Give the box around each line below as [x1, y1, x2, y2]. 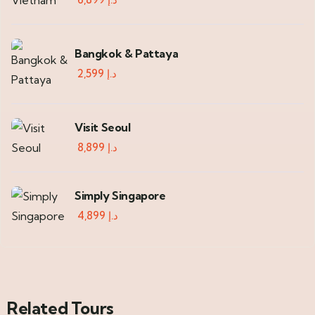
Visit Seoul [75, 120, 131, 134]
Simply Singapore [75, 188, 166, 202]
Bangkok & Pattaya [75, 46, 179, 60]
